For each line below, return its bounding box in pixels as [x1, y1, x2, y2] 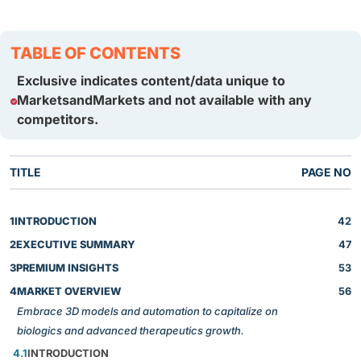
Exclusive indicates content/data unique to [16, 73, 285, 89]
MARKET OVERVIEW [17, 285, 122, 298]
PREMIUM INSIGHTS [16, 262, 118, 275]
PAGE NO [301, 165, 351, 180]
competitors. [16, 111, 98, 128]
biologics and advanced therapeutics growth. [17, 324, 244, 338]
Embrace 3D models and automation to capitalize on [17, 305, 278, 318]
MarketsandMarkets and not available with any [16, 92, 312, 109]
